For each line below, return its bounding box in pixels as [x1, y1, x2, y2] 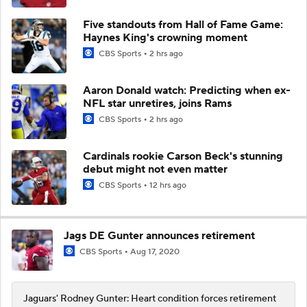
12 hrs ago [149, 180, 186, 191]
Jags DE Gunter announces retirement [64, 228, 255, 243]
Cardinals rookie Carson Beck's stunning [83, 149, 283, 163]
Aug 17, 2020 [130, 246, 180, 257]
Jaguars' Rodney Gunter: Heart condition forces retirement [23, 292, 276, 305]
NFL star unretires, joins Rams [83, 96, 232, 110]
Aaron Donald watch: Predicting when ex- [83, 83, 291, 97]
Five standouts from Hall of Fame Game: [83, 17, 283, 32]
